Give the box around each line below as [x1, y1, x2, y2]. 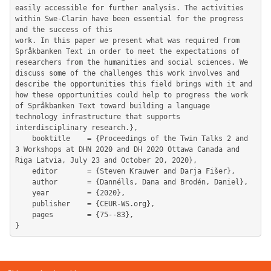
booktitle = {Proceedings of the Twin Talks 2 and [15, 134, 32, 143]
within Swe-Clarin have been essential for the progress [15, 15, 244, 23]
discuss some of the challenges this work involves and [15, 69, 240, 77]
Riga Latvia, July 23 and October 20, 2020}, [15, 156, 197, 165]
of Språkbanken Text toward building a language [15, 102, 210, 110]
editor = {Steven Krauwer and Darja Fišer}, [15, 167, 32, 175]
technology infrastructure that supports [15, 113, 180, 121]
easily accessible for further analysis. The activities [15, 4, 244, 12]
